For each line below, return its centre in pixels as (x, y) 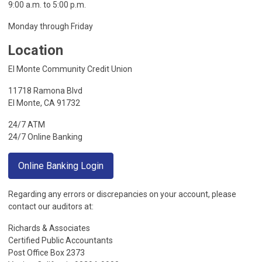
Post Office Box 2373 (46, 253)
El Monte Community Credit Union (70, 69)
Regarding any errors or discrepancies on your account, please (122, 194)
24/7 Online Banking (46, 137)
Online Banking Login (61, 166)
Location (36, 51)
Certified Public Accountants (61, 241)
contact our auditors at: (51, 207)
